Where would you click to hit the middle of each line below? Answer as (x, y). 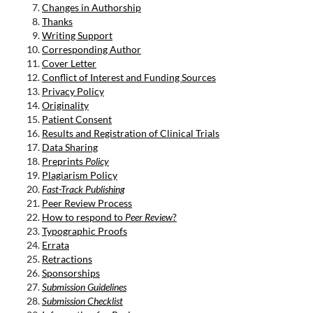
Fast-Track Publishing (83, 189)
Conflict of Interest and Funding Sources (129, 77)
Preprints (62, 161)
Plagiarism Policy (79, 175)
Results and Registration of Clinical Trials (130, 133)
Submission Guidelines (84, 286)
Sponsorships (71, 272)
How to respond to (83, 217)
